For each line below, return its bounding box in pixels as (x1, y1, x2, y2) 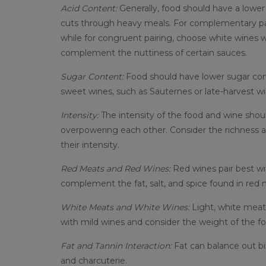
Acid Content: (61, 2, 117, 14)
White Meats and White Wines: (61, 201, 189, 213)
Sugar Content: (61, 71, 123, 82)
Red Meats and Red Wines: (61, 163, 173, 174)
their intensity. (61, 139, 119, 150)
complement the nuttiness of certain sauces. (61, 47, 247, 58)
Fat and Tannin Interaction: (61, 240, 174, 251)
